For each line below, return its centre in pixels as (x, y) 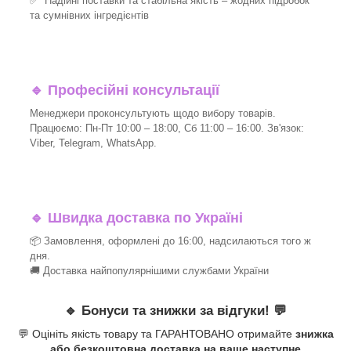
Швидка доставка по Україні (143, 217)
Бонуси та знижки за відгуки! (175, 310)
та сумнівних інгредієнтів (89, 15)
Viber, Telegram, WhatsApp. (93, 143)
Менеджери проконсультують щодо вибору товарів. (153, 113)
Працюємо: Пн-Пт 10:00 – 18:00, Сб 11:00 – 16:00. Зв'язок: (167, 128)
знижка (314, 334)
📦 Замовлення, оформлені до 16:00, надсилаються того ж (170, 241)
